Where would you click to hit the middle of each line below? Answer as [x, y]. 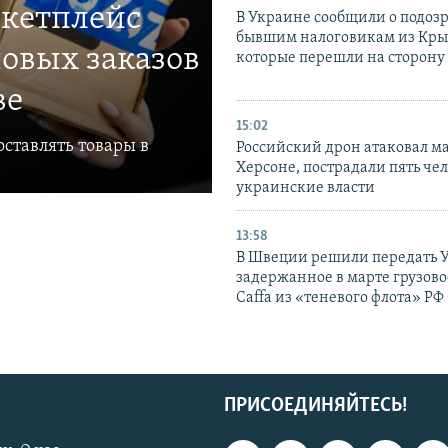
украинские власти [305, 188]
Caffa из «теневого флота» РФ [340, 298]
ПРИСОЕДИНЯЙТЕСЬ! [315, 406]
